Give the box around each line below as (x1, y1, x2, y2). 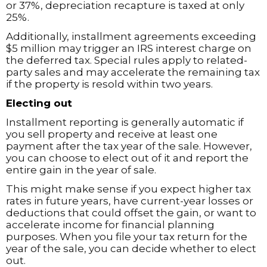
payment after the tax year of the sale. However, (6, 140, 252, 152)
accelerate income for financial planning (6, 219, 215, 231)
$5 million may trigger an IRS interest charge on (6, 42, 252, 54)
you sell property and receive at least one (6, 128, 218, 140)
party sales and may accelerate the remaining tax (6, 66, 260, 78)
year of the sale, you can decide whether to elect (6, 243, 256, 254)
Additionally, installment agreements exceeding (6, 30, 256, 42)
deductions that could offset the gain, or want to (6, 207, 256, 219)
